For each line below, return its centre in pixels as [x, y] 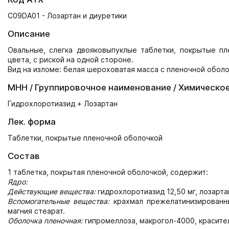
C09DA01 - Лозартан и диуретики [67, 16]
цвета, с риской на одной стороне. [71, 60]
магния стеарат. [36, 211]
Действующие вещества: [52, 191]
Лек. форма [32, 122]
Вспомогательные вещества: [59, 201]
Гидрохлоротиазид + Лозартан [63, 104]
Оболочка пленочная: [45, 221]
